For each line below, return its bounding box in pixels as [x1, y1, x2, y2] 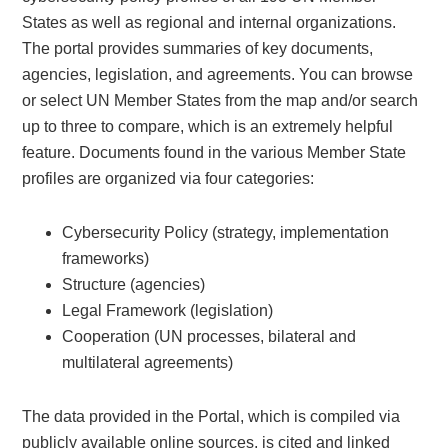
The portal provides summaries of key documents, [22, 40, 374, 57]
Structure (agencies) [62, 276, 206, 293]
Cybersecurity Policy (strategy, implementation [62, 224, 390, 241]
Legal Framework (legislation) [62, 302, 274, 319]
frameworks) [62, 250, 150, 267]
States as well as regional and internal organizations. [22, 14, 397, 31]
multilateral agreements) [62, 354, 234, 371]
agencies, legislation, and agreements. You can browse [22, 66, 414, 83]
